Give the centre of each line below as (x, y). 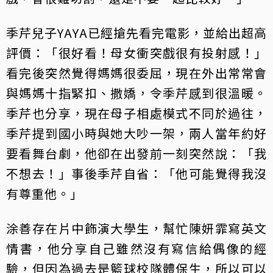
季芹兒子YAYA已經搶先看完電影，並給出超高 (136, 32)
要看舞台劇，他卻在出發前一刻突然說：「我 (136, 153)
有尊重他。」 (44, 193)
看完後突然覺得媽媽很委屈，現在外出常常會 (136, 73)
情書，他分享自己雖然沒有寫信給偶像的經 (136, 248)
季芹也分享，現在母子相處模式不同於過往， (136, 113)
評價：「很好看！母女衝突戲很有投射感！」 (136, 52)
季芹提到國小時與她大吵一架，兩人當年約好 (136, 133)
